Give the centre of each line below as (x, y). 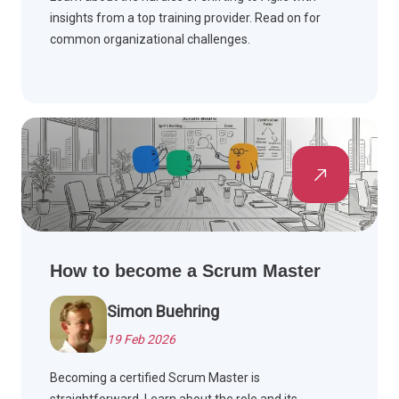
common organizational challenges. (150, 40)
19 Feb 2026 (141, 340)
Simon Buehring (163, 312)
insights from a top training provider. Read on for (185, 18)
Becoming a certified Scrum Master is (155, 378)
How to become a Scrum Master (185, 271)
